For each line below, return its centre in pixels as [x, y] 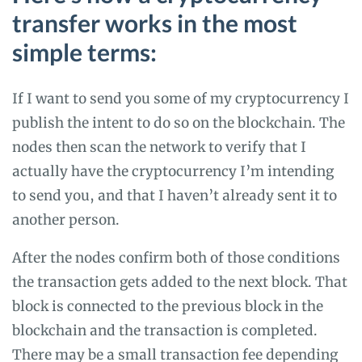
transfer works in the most [155, 23]
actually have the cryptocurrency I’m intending [173, 171]
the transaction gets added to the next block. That [180, 282]
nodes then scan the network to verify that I [159, 147]
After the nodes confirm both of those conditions [176, 257]
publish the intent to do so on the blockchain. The [179, 122]
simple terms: [84, 52]
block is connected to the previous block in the [168, 306]
